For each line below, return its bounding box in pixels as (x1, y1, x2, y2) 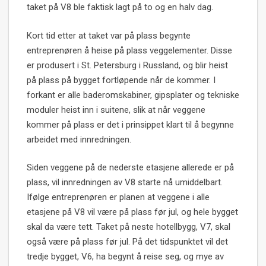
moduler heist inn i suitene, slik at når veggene (27, 104, 205, 115)
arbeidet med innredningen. (27, 134, 131, 145)
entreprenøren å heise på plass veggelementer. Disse (27, 45, 232, 56)
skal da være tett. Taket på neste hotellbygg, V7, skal (27, 221, 230, 233)
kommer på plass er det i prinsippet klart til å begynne (27, 119, 234, 130)
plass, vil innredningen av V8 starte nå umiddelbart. (27, 177, 223, 188)
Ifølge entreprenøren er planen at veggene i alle (27, 192, 210, 203)
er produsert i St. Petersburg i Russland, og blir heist (27, 59, 228, 71)
